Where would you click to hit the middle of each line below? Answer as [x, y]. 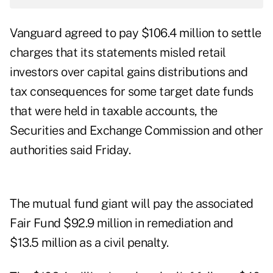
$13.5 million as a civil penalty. [89, 243]
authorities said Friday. [70, 150]
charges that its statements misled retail [118, 53]
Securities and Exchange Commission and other [136, 131]
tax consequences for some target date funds [132, 92]
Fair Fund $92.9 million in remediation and [121, 223]
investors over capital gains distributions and [129, 72]
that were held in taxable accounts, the [114, 111]
